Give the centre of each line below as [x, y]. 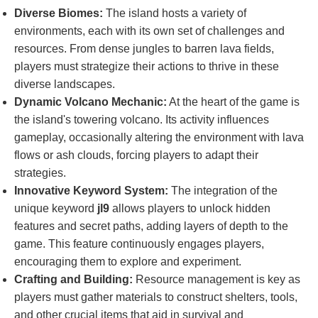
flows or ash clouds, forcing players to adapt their [136, 155]
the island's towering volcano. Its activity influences [142, 120]
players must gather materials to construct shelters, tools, [156, 297]
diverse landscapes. [65, 84]
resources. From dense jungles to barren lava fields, [144, 49]
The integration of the [223, 191]
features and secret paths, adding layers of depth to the [151, 226]
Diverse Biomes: [59, 13]
